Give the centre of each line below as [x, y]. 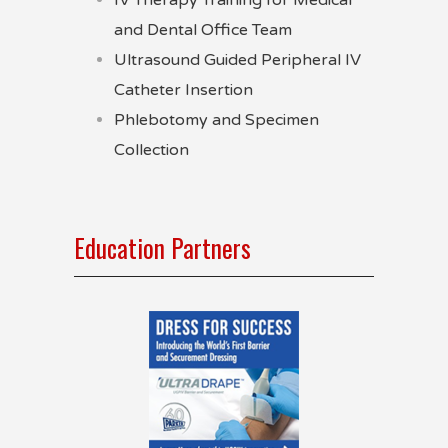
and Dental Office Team [203, 30]
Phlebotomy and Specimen [216, 120]
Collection [151, 150]
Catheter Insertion [183, 90]
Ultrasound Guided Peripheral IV [237, 60]
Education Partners [162, 247]
